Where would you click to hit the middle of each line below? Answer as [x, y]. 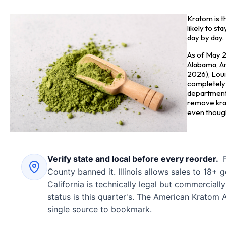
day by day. [205, 38]
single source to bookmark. [100, 209]
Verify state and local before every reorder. [133, 159]
